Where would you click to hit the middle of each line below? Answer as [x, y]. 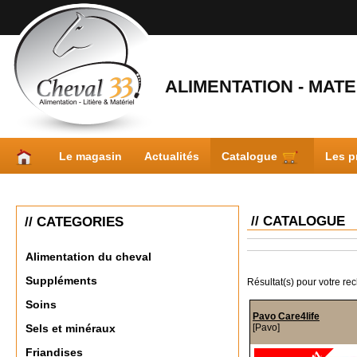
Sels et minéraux [71, 329]
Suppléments [61, 281]
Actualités [172, 156]
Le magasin [90, 156]
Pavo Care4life [286, 316]
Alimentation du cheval [88, 257]
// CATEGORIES [74, 222]
